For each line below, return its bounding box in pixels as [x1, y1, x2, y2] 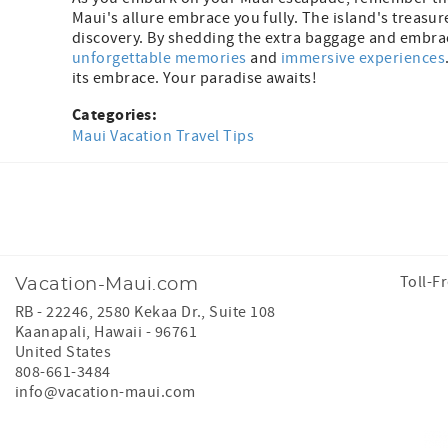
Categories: [72, 104, 161, 127]
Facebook [123, 183, 193, 204]
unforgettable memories [72, 48, 247, 69]
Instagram [175, 183, 248, 204]
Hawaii [94, 322, 143, 343]
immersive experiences [280, 48, 446, 69]
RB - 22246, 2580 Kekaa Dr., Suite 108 [15, 302, 276, 323]
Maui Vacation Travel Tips [72, 126, 254, 147]
